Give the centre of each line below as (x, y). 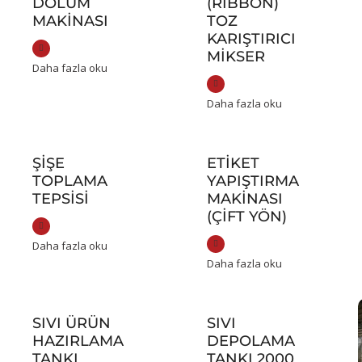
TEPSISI (61, 199)
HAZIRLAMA (78, 341)
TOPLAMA (70, 181)
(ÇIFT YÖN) (247, 217)
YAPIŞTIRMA (253, 181)
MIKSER (236, 57)
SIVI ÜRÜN (72, 324)
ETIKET (234, 164)
